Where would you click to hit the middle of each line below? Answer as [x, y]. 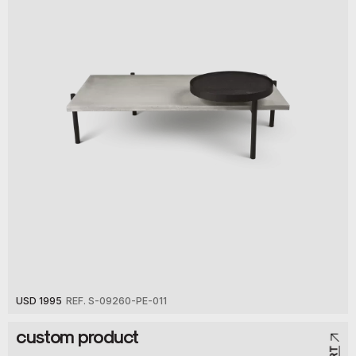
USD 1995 [39, 300]
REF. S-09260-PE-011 [116, 300]
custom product [77, 335]
